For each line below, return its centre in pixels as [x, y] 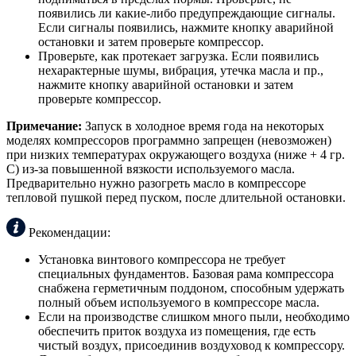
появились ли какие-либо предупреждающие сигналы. [187, 14]
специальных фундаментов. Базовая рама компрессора [186, 274]
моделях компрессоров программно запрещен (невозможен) [169, 141]
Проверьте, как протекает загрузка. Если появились [178, 56]
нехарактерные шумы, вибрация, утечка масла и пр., [181, 71]
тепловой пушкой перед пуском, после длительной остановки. [176, 198]
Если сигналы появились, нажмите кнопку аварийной [186, 28]
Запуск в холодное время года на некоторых [203, 126]
